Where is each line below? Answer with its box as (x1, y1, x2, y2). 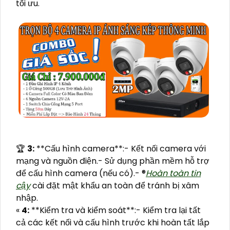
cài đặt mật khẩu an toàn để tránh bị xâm (30, 179, 199, 191)
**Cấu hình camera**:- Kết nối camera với (34, 142, 206, 155)
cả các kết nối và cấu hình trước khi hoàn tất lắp (16, 216, 209, 228)
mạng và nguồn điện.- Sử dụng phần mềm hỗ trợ (16, 155, 209, 167)
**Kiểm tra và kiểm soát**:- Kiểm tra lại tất (29, 204, 201, 216)
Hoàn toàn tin (146, 167, 201, 179)
